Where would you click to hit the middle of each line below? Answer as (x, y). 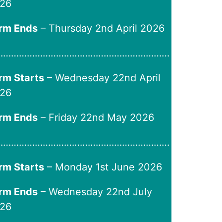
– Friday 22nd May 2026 (96, 117)
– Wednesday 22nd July (95, 192)
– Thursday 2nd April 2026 (101, 28)
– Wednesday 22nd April (103, 78)
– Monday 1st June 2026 (103, 167)
